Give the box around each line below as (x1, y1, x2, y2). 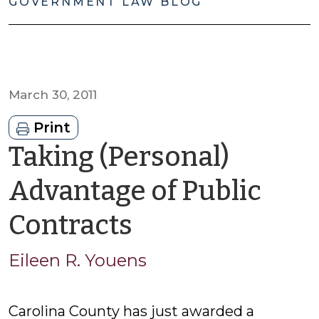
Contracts (9, 209, 132, 241)
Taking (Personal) (9, 140, 229, 173)
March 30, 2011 (9, 88, 97, 102)
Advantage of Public (9, 174, 261, 207)
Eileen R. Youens (9, 250, 147, 271)
